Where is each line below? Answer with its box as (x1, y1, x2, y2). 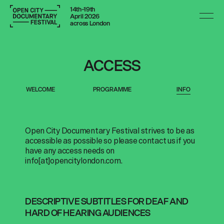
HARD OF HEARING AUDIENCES (25, 206, 150, 219)
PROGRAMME (92, 85, 131, 93)
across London (70, 18, 110, 28)
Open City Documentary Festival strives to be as (25, 124, 194, 137)
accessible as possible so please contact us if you (25, 134, 195, 147)
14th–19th (70, 4, 95, 14)
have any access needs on (25, 144, 115, 157)
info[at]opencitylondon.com (25, 154, 121, 167)
